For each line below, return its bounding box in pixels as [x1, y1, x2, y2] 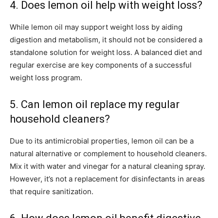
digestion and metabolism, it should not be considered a [10, 35, 202, 45]
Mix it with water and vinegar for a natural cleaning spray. [10, 162, 205, 171]
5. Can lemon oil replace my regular [10, 98, 180, 111]
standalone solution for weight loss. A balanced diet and [10, 48, 202, 57]
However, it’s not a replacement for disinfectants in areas [10, 174, 205, 184]
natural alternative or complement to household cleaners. [10, 149, 207, 159]
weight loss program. [10, 73, 82, 83]
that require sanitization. [10, 187, 93, 197]
